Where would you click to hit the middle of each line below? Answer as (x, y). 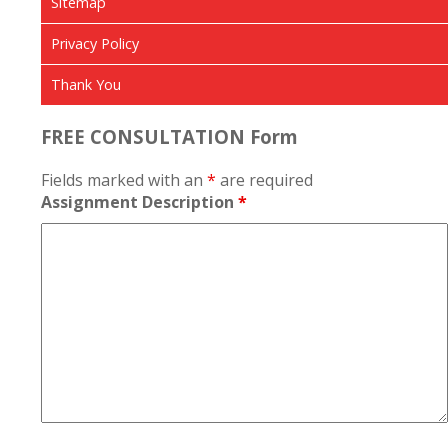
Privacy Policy (95, 43)
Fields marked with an (124, 180)
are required (264, 180)
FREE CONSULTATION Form (169, 137)
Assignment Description (139, 202)
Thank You (86, 84)
